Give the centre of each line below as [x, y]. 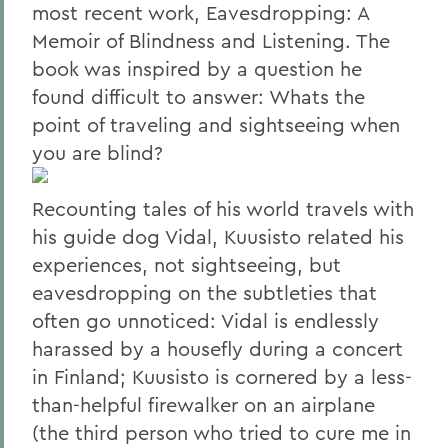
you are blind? [97, 152]
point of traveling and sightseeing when [216, 124]
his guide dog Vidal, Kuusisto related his [218, 236]
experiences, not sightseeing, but [186, 264]
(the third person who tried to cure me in [221, 432]
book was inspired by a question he [197, 68]
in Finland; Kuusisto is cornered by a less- [222, 376]
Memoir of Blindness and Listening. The [211, 40]
